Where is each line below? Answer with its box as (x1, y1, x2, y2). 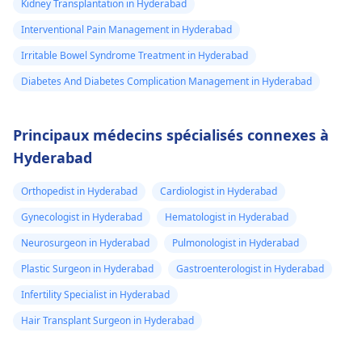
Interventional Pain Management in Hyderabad (21, 23, 232, 36)
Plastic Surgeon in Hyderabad (21, 262, 154, 276)
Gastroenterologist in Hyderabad (176, 262, 324, 276)
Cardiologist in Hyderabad (160, 184, 277, 198)
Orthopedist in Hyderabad (21, 184, 137, 198)
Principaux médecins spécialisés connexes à (13, 125, 329, 145)
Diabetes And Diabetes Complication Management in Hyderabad (21, 74, 312, 88)
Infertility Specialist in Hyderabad (21, 288, 170, 301)
